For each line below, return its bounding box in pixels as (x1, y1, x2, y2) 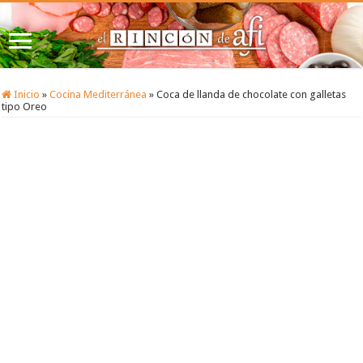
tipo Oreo (2, 100, 48, 113)
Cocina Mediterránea (49, 88, 147, 101)
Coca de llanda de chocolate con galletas (156, 88, 347, 101)
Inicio (11, 88, 41, 101)
